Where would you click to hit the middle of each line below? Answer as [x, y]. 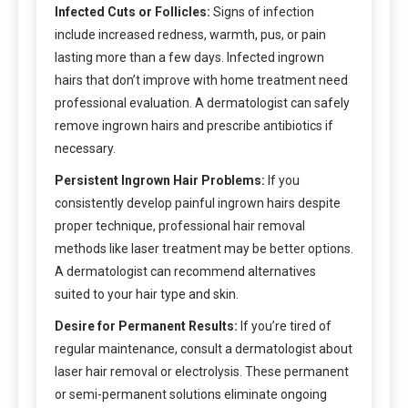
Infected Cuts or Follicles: [133, 11]
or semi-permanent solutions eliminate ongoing [191, 394]
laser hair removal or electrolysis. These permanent [202, 371]
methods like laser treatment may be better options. [204, 248]
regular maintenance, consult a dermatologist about [204, 348]
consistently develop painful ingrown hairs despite [198, 203]
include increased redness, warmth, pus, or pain [190, 34]
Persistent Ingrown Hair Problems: [160, 180]
